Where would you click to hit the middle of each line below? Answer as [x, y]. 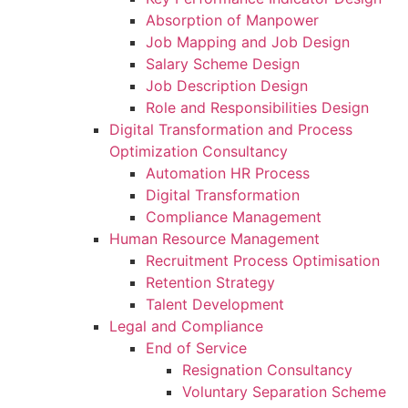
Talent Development [215, 304]
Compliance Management [234, 216]
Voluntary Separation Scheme [284, 391]
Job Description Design [227, 85]
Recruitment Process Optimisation [263, 260]
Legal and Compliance [186, 326]
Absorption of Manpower [232, 20]
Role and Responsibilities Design [257, 107]
